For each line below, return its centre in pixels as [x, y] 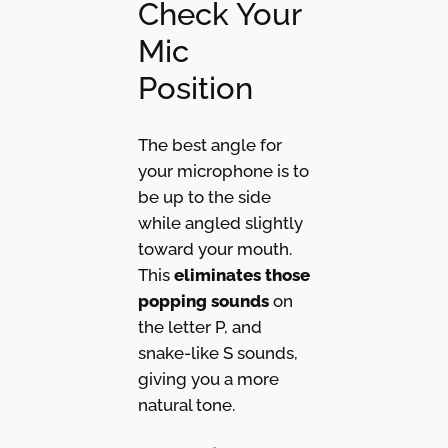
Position [195, 87]
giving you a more [208, 379]
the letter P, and [199, 327]
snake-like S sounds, [217, 353]
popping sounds [203, 301]
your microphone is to [223, 171]
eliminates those [241, 275]
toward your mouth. [214, 249]
